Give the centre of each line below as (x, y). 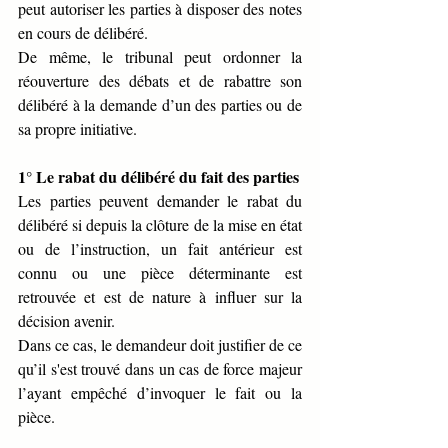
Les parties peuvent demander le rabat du (160, 201)
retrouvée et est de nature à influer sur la (160, 297)
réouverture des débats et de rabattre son (160, 81)
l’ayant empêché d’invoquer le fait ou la (160, 393)
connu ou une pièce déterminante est (160, 273)
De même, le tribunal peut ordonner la (160, 57)
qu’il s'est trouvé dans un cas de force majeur (160, 369)
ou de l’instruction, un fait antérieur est (160, 249)
